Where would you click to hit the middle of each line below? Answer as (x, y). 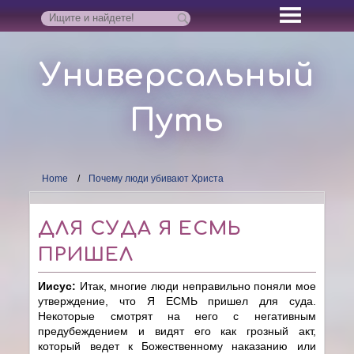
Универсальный (177, 75)
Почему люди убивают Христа (156, 178)
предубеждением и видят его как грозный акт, (177, 331)
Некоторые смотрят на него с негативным (177, 316)
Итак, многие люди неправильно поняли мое (198, 286)
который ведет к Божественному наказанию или (177, 346)
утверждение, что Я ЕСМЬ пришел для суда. (177, 301)
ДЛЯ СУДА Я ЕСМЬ (140, 228)
